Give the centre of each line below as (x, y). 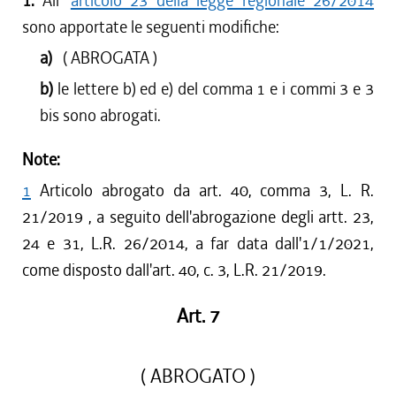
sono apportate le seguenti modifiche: (151, 27)
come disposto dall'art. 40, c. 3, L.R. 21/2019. (174, 270)
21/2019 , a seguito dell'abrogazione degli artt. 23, (198, 217)
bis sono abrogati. (101, 115)
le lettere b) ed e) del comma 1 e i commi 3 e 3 (216, 89)
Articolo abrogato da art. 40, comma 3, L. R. (207, 190)
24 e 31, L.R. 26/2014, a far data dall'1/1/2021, (198, 244)
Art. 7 (198, 316)
